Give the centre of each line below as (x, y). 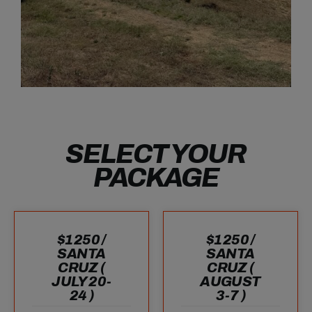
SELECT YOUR (156, 155)
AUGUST (231, 282)
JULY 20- (81, 282)
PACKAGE (156, 178)
